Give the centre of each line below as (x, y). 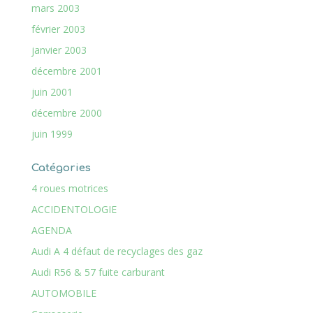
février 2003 (58, 29)
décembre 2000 (66, 113)
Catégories (61, 168)
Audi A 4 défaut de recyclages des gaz (117, 251)
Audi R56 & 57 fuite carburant (98, 272)
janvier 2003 (59, 50)
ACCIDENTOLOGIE (74, 209)
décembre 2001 (66, 71)
